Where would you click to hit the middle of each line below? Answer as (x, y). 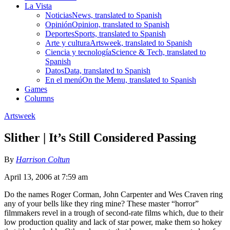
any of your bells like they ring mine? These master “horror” (101, 203)
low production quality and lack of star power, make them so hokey (113, 222)
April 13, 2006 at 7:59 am (46, 177)
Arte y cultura (68, 43)
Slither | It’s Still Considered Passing (100, 137)
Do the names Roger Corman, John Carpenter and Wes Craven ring (113, 194)
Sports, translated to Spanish (120, 33)
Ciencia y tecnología (78, 52)
